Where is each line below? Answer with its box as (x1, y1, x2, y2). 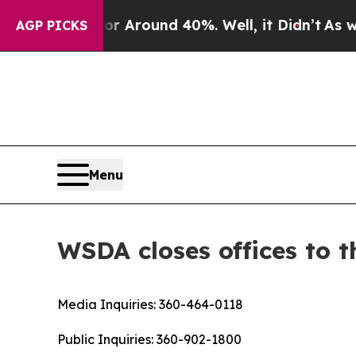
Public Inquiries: (57, 331, 153, 348)
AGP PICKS (16, 17, 87, 33)
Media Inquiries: (57, 296, 156, 313)
